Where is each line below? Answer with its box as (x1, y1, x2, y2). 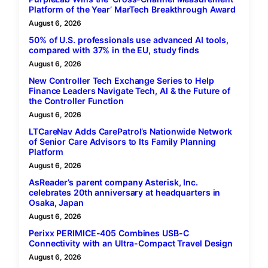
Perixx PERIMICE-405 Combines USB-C (29, 228, 189, 239)
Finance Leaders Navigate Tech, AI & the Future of (29, 86, 231, 96)
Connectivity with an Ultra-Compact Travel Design (29, 238, 233, 249)
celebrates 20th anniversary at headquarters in (29, 187, 221, 198)
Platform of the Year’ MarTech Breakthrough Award (29, 4, 236, 15)
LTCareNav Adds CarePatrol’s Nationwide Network (29, 126, 233, 137)
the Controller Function (29, 96, 124, 106)
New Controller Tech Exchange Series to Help (29, 75, 214, 86)
